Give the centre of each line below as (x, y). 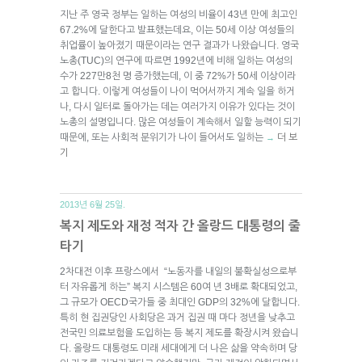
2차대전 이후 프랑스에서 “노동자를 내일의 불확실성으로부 (178, 271)
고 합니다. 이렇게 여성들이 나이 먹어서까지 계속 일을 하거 (177, 91)
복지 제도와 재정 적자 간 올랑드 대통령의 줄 (180, 225)
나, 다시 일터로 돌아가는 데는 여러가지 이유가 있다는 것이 (177, 106)
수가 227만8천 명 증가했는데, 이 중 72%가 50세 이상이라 (178, 76)
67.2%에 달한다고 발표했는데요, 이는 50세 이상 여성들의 (177, 29)
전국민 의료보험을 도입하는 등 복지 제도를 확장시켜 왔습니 (179, 333)
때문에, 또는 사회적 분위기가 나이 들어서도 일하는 (163, 137)
